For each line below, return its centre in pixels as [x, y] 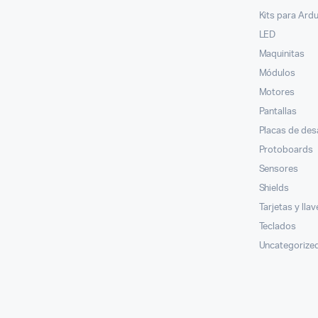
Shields [274, 188]
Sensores [279, 169]
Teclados [278, 226]
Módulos [277, 73]
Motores [277, 92]
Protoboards [286, 150]
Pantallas [278, 111]
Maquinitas [282, 54]
